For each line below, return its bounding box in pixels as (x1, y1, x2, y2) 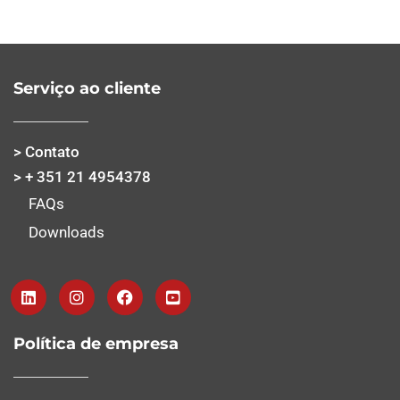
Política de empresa (13, 333, 179, 354)
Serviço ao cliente (13, 78, 161, 98)
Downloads (29, 222, 104, 241)
